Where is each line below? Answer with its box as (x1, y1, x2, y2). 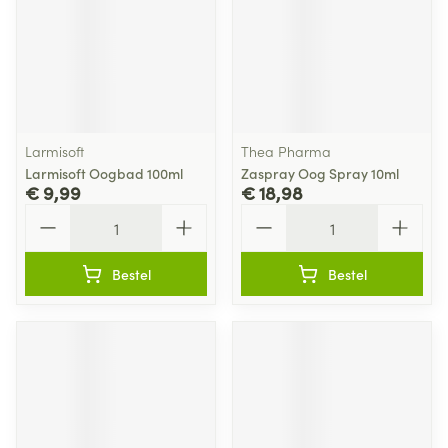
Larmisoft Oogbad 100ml (25, 163, 183, 183)
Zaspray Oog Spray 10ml (241, 163, 399, 183)
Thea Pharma (241, 141, 331, 161)
